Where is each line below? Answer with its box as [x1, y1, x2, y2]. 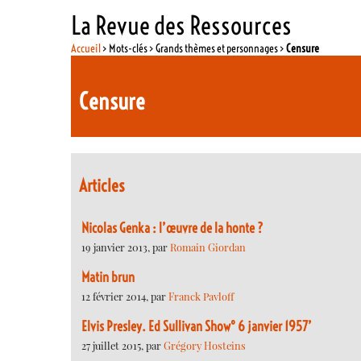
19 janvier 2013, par [81, 239, 170, 254]
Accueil [71, 40, 102, 56]
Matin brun [81, 269, 135, 285]
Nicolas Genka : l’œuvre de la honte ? [81, 219, 263, 236]
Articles [79, 175, 126, 197]
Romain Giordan [170, 239, 246, 254]
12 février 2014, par [81, 288, 168, 303]
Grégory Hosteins [164, 338, 246, 353]
